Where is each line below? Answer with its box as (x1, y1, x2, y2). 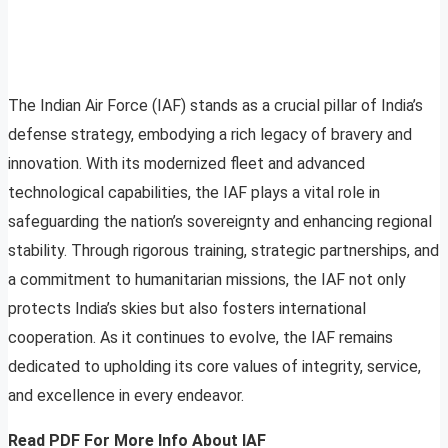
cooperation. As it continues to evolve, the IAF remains (8, 328, 393, 348)
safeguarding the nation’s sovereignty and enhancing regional (8, 212, 432, 232)
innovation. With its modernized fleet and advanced (8, 154, 365, 174)
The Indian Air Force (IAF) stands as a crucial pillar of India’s (8, 96, 423, 116)
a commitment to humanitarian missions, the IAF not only (8, 270, 406, 290)
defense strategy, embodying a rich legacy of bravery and (8, 125, 412, 145)
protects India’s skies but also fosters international (8, 299, 366, 319)
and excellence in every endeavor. (8, 386, 244, 406)
